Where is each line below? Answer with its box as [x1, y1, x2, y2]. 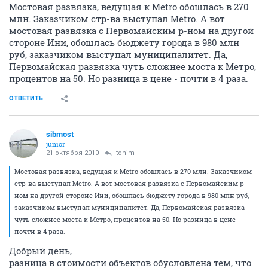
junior [46, 139, 65, 149]
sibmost [46, 130, 74, 139]
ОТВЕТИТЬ [9, 95, 43, 103]
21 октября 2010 [46, 149, 99, 157]
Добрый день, [9, 245, 72, 257]
